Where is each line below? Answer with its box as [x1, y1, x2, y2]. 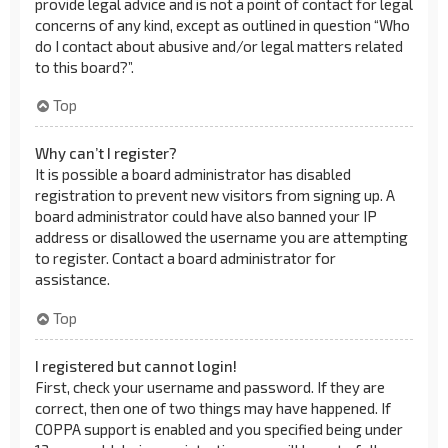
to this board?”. [35, 57, 134, 76]
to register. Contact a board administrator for [35, 249, 336, 267]
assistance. [35, 270, 110, 288]
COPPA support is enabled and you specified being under [35, 419, 403, 438]
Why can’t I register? [35, 144, 177, 162]
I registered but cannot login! [35, 356, 237, 375]
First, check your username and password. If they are [35, 377, 385, 396]
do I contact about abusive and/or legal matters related [35, 36, 403, 55]
